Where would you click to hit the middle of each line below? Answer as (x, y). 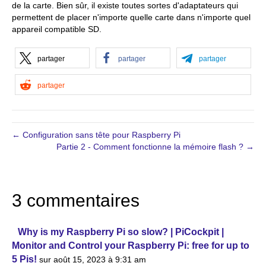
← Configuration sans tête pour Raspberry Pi (96, 135)
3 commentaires (76, 200)
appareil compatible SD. (57, 29)
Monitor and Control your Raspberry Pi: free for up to (131, 246)
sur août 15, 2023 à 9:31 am (93, 259)
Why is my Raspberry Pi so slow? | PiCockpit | (121, 232)
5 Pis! (24, 259)
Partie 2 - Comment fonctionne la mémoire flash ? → (155, 147)
